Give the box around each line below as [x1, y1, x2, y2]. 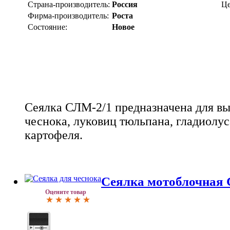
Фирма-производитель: [28, 11, 109, 21]
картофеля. [25, 128, 83, 142]
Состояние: [28, 23, 67, 32]
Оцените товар [45, 188, 86, 196]
